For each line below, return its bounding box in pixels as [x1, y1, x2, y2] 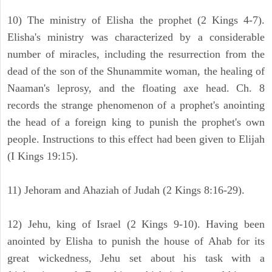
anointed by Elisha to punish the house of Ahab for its [7, 235, 265, 248]
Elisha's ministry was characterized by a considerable [7, 31, 265, 44]
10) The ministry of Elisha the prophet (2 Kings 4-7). [7, 14, 265, 27]
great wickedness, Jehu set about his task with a [7, 252, 265, 265]
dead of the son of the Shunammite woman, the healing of [7, 65, 265, 78]
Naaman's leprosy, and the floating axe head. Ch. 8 [7, 82, 265, 95]
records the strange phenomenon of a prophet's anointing [7, 99, 265, 112]
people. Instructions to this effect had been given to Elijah [7, 133, 265, 146]
